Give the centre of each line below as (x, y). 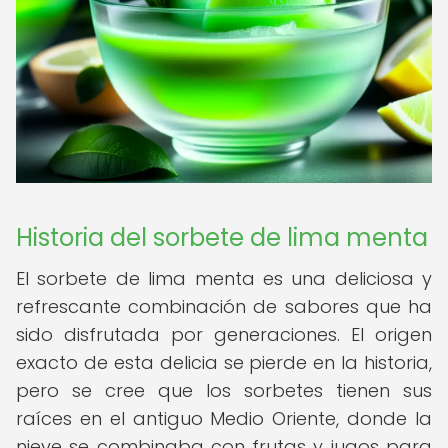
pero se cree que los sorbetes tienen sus (224, 390)
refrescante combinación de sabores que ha (224, 306)
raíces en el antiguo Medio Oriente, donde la (224, 418)
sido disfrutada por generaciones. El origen (224, 334)
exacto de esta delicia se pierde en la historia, (224, 362)
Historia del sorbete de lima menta (222, 237)
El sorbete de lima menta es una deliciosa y (224, 278)
